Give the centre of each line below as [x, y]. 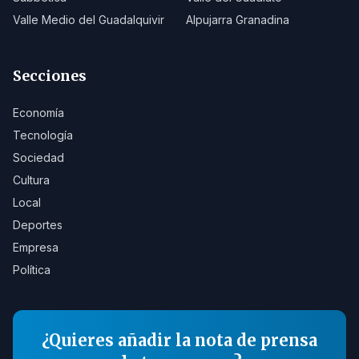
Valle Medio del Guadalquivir [89, 20]
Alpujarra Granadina [238, 20]
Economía [38, 113]
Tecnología [43, 135]
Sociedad [38, 157]
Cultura [31, 180]
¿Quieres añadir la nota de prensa [179, 340]
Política [32, 270]
